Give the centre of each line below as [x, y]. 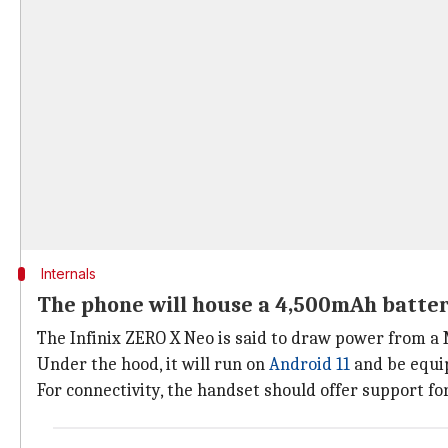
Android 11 [309, 364]
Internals [68, 273]
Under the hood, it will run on [153, 364]
